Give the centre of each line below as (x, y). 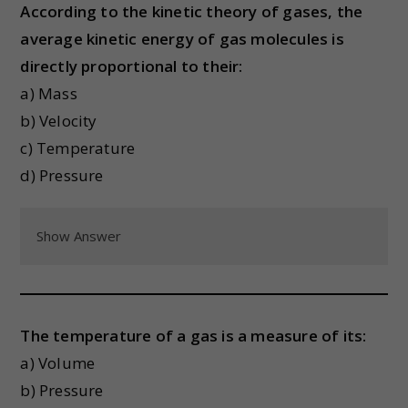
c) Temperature (78, 148)
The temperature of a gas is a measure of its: (194, 336)
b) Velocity (59, 121)
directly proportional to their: (132, 66)
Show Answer (79, 236)
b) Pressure (62, 390)
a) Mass (49, 93)
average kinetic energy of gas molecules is (182, 39)
